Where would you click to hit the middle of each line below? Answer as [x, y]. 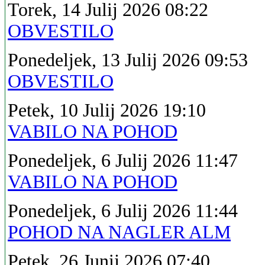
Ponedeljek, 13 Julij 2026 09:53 [128, 60]
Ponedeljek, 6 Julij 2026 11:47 [123, 160]
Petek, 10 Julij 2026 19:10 [107, 110]
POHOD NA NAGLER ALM [119, 232]
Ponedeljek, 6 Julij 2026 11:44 [123, 211]
